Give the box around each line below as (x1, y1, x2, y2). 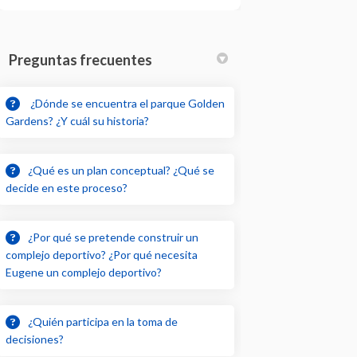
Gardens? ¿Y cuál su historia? (6, 113, 150, 127)
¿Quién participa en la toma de (28, 314, 178, 328)
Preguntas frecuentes (9, 50, 153, 69)
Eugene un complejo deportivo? (6, 265, 163, 279)
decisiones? (6, 331, 65, 346)
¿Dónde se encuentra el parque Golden (28, 96, 226, 110)
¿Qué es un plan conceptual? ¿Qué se (28, 163, 215, 177)
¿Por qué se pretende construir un (28, 229, 199, 244)
